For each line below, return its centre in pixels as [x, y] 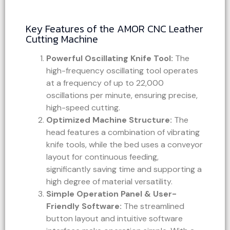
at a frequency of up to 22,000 [105, 83]
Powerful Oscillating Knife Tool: [110, 58]
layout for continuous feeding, [102, 157]
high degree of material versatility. [109, 181]
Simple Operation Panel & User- [111, 194]
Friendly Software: [84, 206]
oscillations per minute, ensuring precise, [122, 95]
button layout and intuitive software [114, 218]
